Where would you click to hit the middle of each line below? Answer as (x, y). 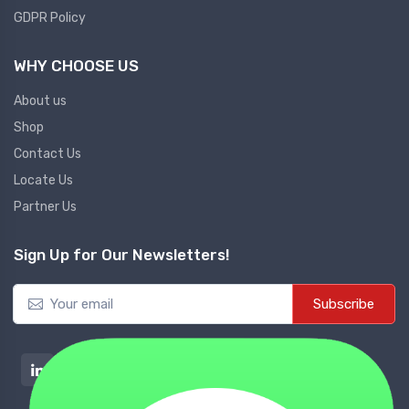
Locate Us (43, 181)
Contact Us (47, 154)
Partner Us (45, 207)
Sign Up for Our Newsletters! (122, 255)
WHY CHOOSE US (76, 66)
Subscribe (344, 304)
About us (40, 101)
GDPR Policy (50, 18)
